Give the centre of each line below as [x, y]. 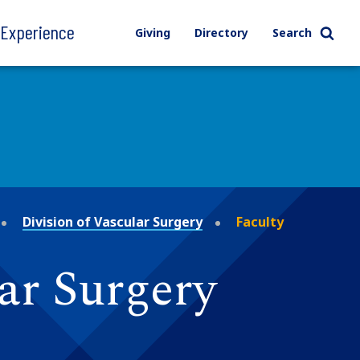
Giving [152, 33]
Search [292, 33]
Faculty [260, 221]
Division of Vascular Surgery [112, 221]
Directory [221, 33]
